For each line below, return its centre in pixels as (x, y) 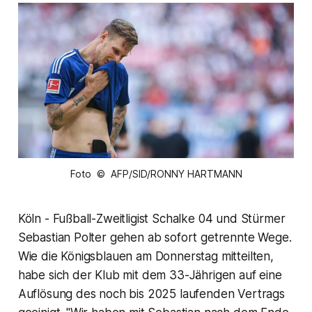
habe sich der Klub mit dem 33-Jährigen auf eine (150, 275)
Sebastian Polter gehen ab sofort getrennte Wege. (155, 238)
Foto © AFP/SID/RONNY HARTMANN (156, 174)
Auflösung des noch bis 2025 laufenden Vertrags (151, 294)
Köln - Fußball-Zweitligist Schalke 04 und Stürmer (151, 219)
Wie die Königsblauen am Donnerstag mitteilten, (146, 257)
